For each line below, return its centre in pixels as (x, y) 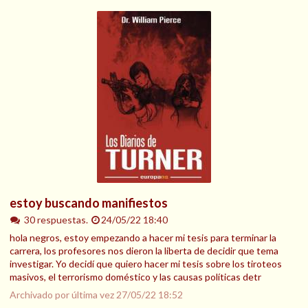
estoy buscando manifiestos (89, 203)
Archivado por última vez (63, 294)
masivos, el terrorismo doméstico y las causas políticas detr (135, 276)
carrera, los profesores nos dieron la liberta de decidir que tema (144, 250)
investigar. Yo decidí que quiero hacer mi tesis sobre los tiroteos (146, 263)
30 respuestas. (57, 220)
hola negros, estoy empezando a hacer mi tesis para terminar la (143, 237)
